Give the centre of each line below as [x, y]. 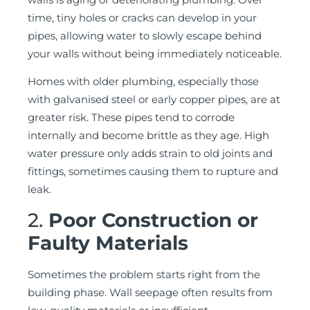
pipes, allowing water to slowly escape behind [145, 35]
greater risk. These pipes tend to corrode [131, 118]
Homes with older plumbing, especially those [143, 82]
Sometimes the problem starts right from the [144, 274]
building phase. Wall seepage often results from [150, 292]
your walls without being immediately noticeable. [155, 53]
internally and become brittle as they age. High [148, 136]
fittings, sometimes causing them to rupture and [153, 172]
